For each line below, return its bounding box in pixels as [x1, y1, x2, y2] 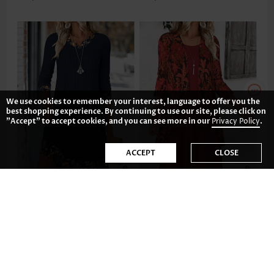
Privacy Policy [212, 116, 260, 127]
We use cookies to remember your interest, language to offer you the [6, 97, 260, 106]
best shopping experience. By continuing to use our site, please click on [6, 106, 266, 116]
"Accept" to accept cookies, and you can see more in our [6, 116, 212, 126]
